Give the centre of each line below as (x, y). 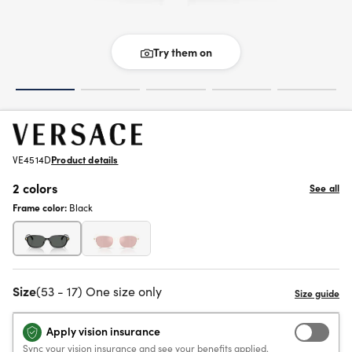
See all (324, 188)
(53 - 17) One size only (99, 291)
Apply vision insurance (103, 331)
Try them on (182, 52)
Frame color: (41, 207)
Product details (85, 159)
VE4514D (32, 159)
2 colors (35, 188)
